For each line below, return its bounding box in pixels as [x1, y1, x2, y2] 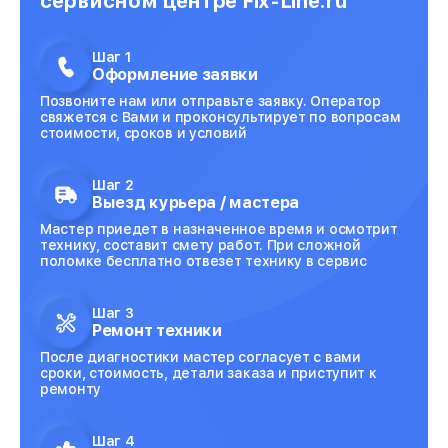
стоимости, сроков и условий [40, 124, 247, 141]
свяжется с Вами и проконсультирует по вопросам [40, 108, 401, 125]
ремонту [40, 380, 101, 397]
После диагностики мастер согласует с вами [40, 348, 361, 365]
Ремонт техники [92, 321, 222, 341]
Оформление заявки [92, 65, 258, 85]
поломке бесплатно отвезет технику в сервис [40, 252, 367, 269]
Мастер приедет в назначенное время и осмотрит [40, 220, 398, 237]
